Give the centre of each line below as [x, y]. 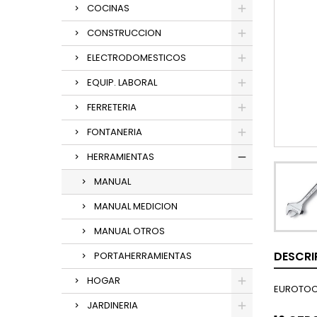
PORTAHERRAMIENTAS [143, 256]
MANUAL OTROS [129, 231]
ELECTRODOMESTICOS [137, 58]
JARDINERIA [113, 305]
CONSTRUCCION [124, 33]
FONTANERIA [115, 132]
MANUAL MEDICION [136, 206]
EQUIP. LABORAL [122, 82]
